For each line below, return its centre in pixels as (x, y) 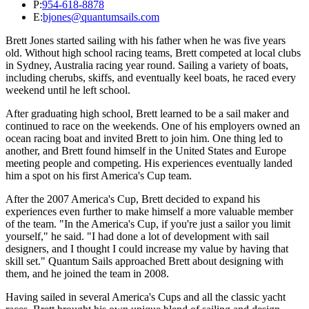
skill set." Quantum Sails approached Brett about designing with (144, 261)
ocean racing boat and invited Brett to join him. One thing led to (144, 138)
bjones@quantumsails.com (101, 17)
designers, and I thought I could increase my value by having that (147, 248)
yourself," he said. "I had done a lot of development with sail (137, 236)
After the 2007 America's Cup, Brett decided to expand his (133, 199)
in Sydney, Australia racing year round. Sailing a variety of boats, (147, 65)
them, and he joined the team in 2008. (87, 273)
